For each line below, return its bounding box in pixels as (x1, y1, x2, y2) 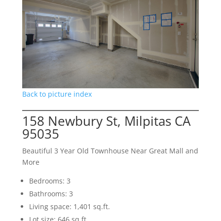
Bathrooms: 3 (29, 188, 73, 198)
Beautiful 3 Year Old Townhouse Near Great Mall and (22, 146, 198, 155)
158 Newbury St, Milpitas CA (22, 111, 190, 130)
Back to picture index (22, 89, 92, 99)
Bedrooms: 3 (29, 176, 71, 185)
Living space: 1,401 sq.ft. (29, 201, 110, 211)
